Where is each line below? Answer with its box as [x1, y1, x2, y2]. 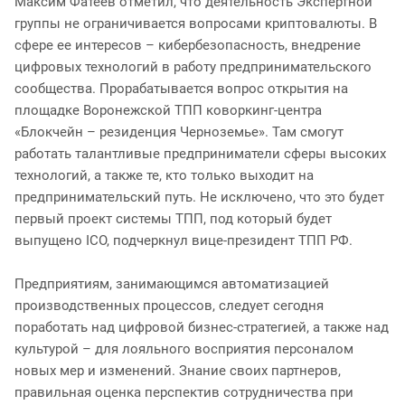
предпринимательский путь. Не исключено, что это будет [14, 188, 384, 205]
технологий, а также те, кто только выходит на [14, 166, 314, 184]
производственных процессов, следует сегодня [14, 297, 324, 314]
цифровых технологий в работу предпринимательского [14, 58, 372, 75]
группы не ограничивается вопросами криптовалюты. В [14, 14, 377, 32]
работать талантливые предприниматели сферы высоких [14, 145, 386, 162]
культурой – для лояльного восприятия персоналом [14, 340, 353, 357]
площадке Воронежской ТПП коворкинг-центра [14, 101, 322, 118]
